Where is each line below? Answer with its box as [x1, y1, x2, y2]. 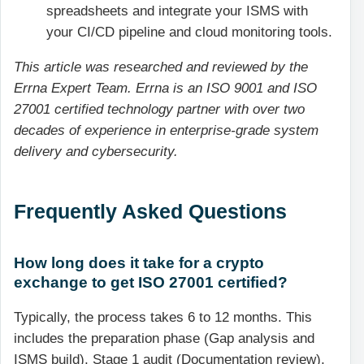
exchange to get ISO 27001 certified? [14, 272, 288, 291]
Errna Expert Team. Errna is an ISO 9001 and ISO [14, 80, 317, 96]
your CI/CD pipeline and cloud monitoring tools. [46, 24, 332, 41]
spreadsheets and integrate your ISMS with [46, 3, 308, 19]
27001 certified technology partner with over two [14, 101, 305, 117]
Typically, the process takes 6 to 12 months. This [14, 310, 312, 326]
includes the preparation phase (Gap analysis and [14, 331, 314, 347]
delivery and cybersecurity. [14, 143, 178, 159]
